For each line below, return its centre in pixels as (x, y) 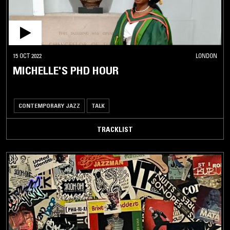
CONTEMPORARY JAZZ (49, 105)
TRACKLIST (115, 129)
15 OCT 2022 (27, 55)
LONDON (206, 55)
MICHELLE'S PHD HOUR (66, 70)
